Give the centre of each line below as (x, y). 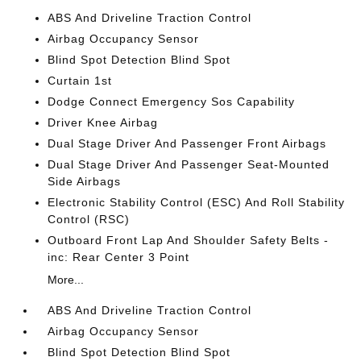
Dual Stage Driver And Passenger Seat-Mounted (189, 164)
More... (66, 280)
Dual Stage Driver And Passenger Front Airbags (187, 143)
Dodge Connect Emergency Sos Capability (172, 102)
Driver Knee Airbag (103, 122)
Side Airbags (85, 181)
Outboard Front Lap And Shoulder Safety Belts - (189, 240)
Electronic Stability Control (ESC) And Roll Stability (197, 202)
